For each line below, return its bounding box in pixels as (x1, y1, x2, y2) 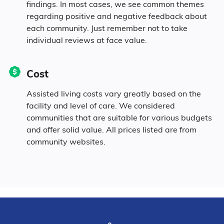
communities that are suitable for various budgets (26, 112, 212, 122)
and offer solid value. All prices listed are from (26, 124, 196, 134)
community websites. (26, 136, 105, 146)
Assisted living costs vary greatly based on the (26, 88, 201, 98)
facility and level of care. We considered (26, 100, 175, 110)
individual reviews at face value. (26, 34, 147, 45)
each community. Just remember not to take (26, 22, 187, 33)
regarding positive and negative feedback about (26, 10, 207, 21)
